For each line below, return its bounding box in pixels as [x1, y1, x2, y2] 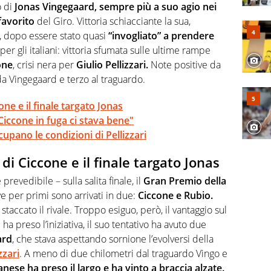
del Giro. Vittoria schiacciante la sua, [34, 15, 191, 28]
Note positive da [148, 58, 221, 72]
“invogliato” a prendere [106, 29, 214, 43]
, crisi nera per [13, 58, 76, 72]
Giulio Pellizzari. [76, 58, 148, 72]
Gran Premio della [141, 174, 226, 188]
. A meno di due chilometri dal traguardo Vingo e [19, 246, 227, 260]
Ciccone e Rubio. [138, 188, 213, 202]
